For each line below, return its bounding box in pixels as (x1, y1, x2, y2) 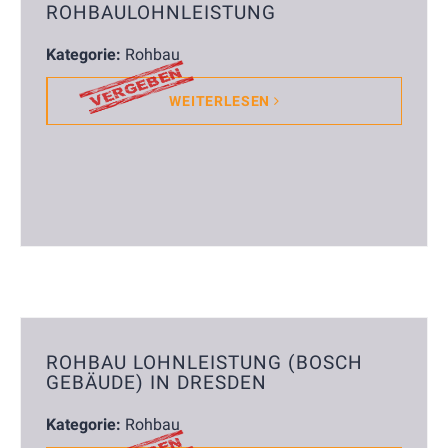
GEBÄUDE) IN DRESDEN (46, 371, 267, 394)
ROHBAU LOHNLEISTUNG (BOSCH (46, 351, 363, 374)
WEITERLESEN (169, 93, 274, 110)
